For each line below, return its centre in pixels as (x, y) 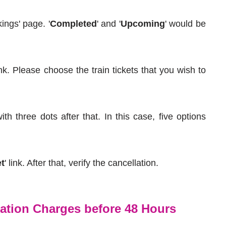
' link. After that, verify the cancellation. (81, 163)
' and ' (108, 23)
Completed (73, 23)
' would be (185, 23)
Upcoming (143, 23)
